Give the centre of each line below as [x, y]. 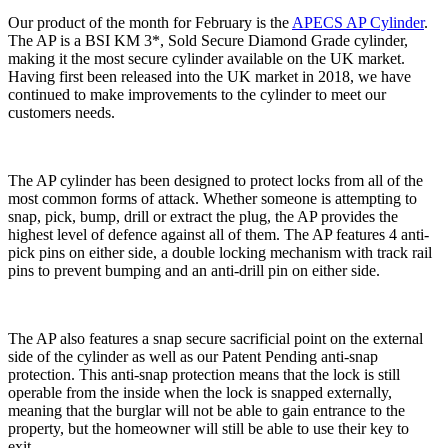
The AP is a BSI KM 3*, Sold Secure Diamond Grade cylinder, [208, 40]
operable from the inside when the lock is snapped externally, [200, 392]
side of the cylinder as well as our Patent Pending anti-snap [193, 356]
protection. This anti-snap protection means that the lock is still [204, 374]
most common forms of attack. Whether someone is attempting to [212, 198]
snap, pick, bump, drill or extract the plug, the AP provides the [203, 216]
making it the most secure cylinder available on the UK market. [206, 58]
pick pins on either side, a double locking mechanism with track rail [220, 252]
